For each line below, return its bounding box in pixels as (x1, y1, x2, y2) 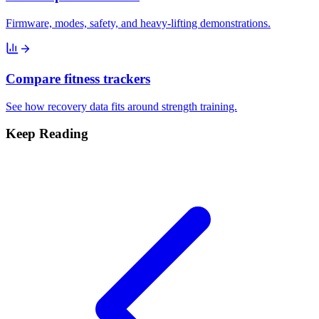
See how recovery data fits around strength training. (6, 100, 237, 113)
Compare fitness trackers (6, 70, 150, 86)
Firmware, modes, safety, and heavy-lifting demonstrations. (6, 17, 271, 30)
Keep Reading (6, 126, 88, 142)
